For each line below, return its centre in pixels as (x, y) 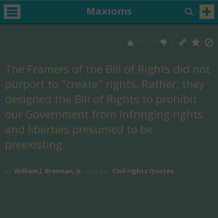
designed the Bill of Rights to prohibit (101, 99)
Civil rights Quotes (143, 171)
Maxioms (109, 11)
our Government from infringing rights (104, 114)
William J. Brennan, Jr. (49, 171)
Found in (98, 171)
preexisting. (35, 145)
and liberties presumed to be (79, 129)
